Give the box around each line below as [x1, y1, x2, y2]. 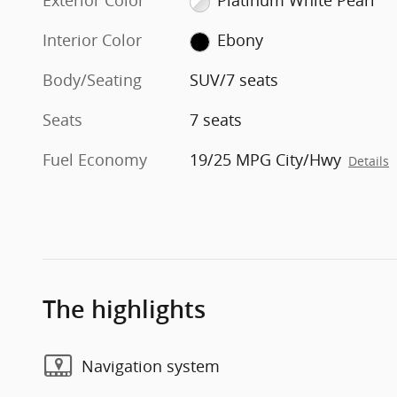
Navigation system [82, 354, 220, 377]
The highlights [43, 296, 206, 324]
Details [348, 153, 390, 170]
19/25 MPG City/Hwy [190, 149, 342, 171]
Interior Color [43, 29, 142, 51]
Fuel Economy [43, 149, 147, 171]
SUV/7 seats [190, 69, 279, 91]
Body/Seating [43, 69, 142, 91]
